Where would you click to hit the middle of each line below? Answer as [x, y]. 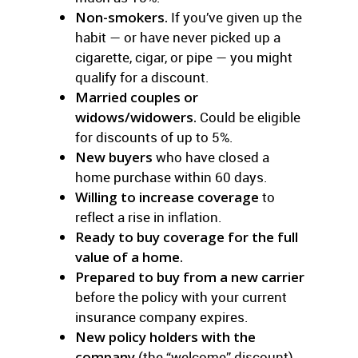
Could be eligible [249, 117]
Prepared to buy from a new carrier [190, 277]
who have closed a [211, 157]
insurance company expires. [162, 317]
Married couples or [137, 97]
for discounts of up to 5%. [154, 137]
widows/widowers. [136, 117]
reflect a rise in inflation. [149, 217]
